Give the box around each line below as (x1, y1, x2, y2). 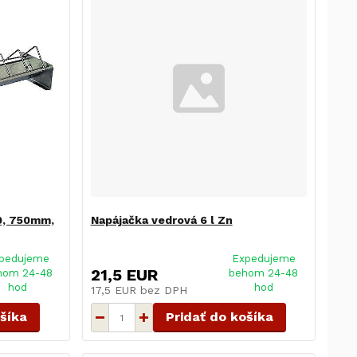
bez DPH (139, 284, 187, 297)
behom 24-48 (229, 267, 299, 280)
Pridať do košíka (165, 309, 273, 325)
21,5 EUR (90, 265, 158, 285)
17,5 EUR (90, 284, 140, 297)
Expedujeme (231, 253, 296, 265)
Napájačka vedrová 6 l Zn (90, 214, 233, 227)
